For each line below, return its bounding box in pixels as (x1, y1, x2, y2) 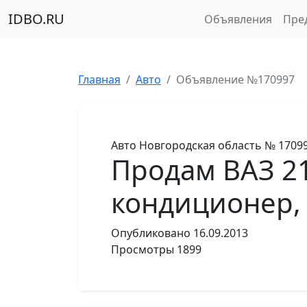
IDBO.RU (8, 10, 64, 28)
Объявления (204, 12, 272, 27)
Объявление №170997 (176, 72, 295, 87)
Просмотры (111, 242, 174, 257)
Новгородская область (139, 138, 262, 153)
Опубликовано (111, 225, 191, 241)
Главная (78, 72, 121, 87)
